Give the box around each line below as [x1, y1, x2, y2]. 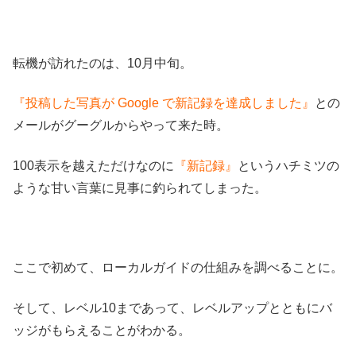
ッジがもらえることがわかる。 [13, 323, 191, 337]
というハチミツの [238, 158, 339, 172]
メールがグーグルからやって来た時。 [13, 118, 229, 133]
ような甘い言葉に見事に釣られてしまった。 [13, 180, 267, 195]
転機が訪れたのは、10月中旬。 [13, 56, 192, 70]
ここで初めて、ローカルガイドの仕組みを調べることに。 [13, 261, 343, 275]
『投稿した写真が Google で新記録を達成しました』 [13, 96, 315, 110]
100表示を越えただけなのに [13, 158, 174, 172]
